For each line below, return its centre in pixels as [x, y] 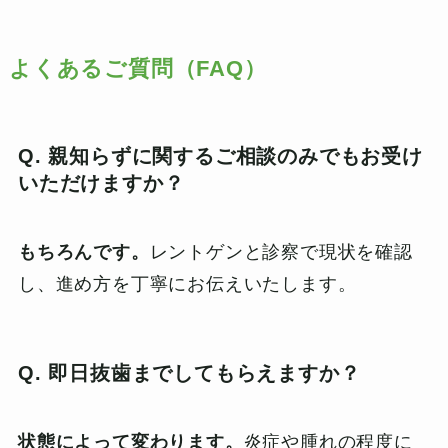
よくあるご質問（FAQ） [137, 68]
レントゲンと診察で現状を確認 [281, 252]
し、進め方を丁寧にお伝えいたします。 [187, 284]
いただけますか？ [101, 182]
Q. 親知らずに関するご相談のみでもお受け [220, 155]
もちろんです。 [83, 252]
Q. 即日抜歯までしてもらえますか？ [189, 372]
